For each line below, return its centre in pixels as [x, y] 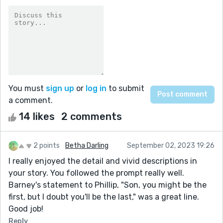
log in [96, 88]
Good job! [26, 209]
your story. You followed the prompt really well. [96, 173]
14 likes [37, 116]
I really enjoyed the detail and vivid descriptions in [103, 161]
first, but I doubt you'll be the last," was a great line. [104, 197]
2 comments [92, 116]
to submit [125, 88]
